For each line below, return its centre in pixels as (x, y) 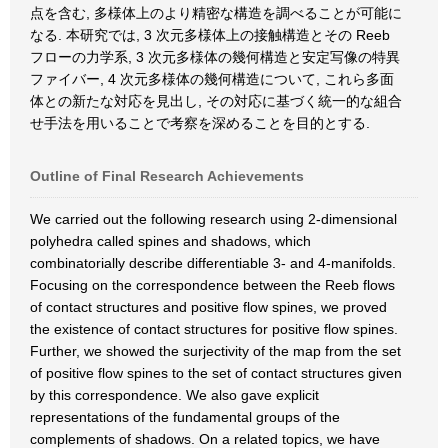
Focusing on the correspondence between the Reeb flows (212, 285)
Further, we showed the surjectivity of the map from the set (215, 351)
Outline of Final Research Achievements (167, 176)
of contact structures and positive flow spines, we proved (208, 307)
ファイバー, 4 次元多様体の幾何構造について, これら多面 (212, 79)
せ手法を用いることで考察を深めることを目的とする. (200, 123)
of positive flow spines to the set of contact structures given (216, 373)
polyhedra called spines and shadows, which (170, 241)
